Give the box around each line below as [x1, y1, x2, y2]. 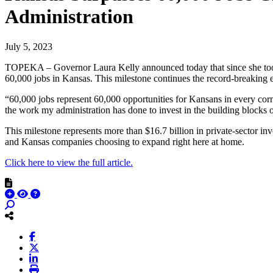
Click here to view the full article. [5, 157, 133, 168]
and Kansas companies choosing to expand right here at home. [5, 136, 244, 147]
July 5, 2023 [5, 41, 52, 52]
